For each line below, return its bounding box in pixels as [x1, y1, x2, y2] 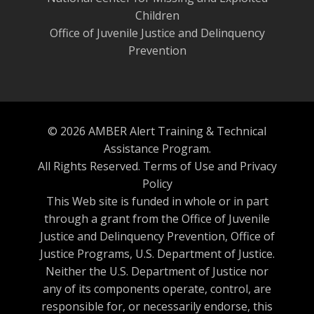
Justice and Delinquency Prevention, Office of [39, 228, 275, 245]
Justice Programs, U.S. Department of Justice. [39, 246, 275, 262]
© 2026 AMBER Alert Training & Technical [48, 123, 266, 139]
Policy [142, 176, 172, 192]
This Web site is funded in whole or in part [46, 193, 268, 210]
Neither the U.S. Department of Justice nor [46, 264, 268, 280]
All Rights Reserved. [37, 158, 143, 175]
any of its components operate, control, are [43, 281, 271, 297]
